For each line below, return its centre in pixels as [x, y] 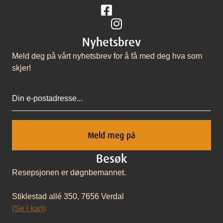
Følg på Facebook [133, 9]
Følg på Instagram [143, 23]
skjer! [21, 68]
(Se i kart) [29, 209]
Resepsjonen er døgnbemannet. [69, 173]
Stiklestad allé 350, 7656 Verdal [68, 197]
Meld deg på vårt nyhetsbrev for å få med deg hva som [107, 56]
